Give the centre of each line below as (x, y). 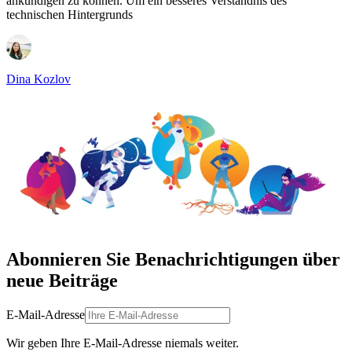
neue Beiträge (62, 281)
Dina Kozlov (38, 79)
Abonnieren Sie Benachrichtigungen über (173, 260)
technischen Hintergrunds (70, 15)
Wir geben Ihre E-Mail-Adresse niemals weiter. (123, 343)
